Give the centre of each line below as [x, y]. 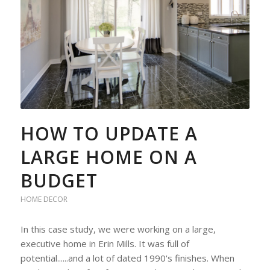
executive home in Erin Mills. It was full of [105, 244]
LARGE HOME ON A [108, 157]
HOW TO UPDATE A [109, 134]
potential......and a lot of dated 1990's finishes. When [127, 258]
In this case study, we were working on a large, [118, 229]
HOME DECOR [44, 199]
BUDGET [59, 181]
